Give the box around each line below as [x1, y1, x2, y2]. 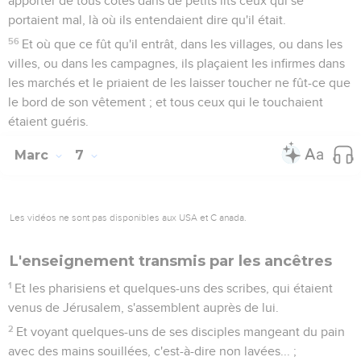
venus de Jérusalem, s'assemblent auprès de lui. [8, 301, 279, 314]
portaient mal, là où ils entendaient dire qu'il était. [8, 13, 286, 27]
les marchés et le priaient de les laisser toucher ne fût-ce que [8, 76, 351, 89]
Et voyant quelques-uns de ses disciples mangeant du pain [16, 325, 346, 338]
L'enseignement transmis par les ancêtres [10, 251, 332, 270]
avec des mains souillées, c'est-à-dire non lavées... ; [8, 344, 297, 358]
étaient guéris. [8, 114, 89, 128]
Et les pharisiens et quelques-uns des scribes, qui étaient [15, 281, 334, 295]
